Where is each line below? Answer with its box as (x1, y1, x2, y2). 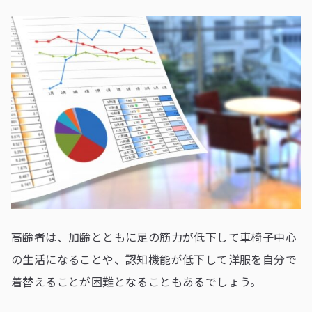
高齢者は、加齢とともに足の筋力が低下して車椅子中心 (11, 228, 297, 246)
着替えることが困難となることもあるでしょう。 (11, 273, 262, 290)
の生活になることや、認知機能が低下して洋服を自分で (11, 251, 297, 268)
